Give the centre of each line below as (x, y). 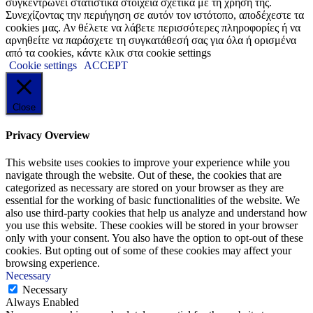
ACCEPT (106, 65)
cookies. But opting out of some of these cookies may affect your (148, 251)
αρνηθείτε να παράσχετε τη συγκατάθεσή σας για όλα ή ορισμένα (151, 40)
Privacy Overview (48, 136)
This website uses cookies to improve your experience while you (148, 163)
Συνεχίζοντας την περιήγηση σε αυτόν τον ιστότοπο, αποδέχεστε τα (155, 15)
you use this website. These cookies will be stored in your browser (152, 226)
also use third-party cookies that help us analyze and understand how (156, 213)
